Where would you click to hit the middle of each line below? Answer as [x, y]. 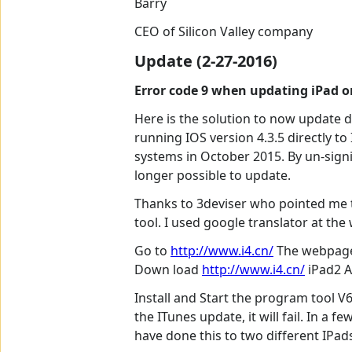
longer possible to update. [213, 176]
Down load [168, 270]
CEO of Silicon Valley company [224, 32]
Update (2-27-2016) [206, 61]
